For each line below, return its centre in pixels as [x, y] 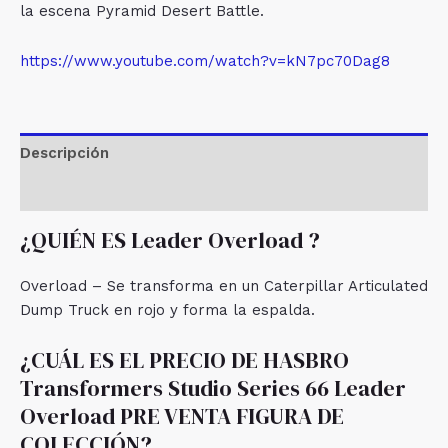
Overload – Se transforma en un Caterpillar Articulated [224, 286]
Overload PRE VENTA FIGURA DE [182, 416]
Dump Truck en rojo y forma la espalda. [167, 310]
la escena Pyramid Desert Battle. [142, 11]
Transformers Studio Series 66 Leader [213, 388]
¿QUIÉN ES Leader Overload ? [170, 240]
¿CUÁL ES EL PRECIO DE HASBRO [184, 360]
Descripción [64, 152]
